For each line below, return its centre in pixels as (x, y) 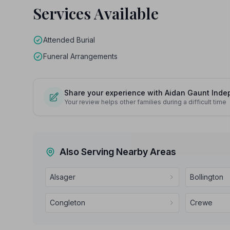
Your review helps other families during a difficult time (145, 102)
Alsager (63, 177)
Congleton (68, 203)
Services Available (96, 13)
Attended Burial (69, 40)
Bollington (207, 177)
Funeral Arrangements (80, 56)
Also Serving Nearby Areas (118, 152)
